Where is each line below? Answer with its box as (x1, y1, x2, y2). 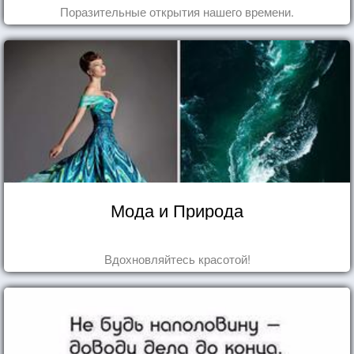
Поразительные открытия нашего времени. (60, 2, 294, 20)
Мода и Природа (111, 197, 243, 222)
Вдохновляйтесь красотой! (104, 250, 250, 267)
